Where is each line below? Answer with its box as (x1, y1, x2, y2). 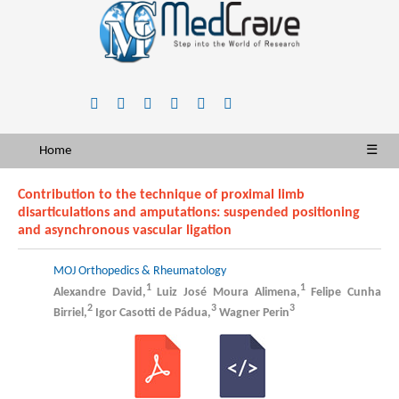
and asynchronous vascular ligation (18, 224, 232, 238)
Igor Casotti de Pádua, (93, 306, 211, 321)
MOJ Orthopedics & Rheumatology (53, 265, 226, 278)
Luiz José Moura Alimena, (151, 285, 300, 299)
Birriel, (53, 306, 87, 321)
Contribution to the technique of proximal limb (18, 188, 305, 202)
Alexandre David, (53, 285, 146, 299)
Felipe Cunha (305, 285, 382, 299)
